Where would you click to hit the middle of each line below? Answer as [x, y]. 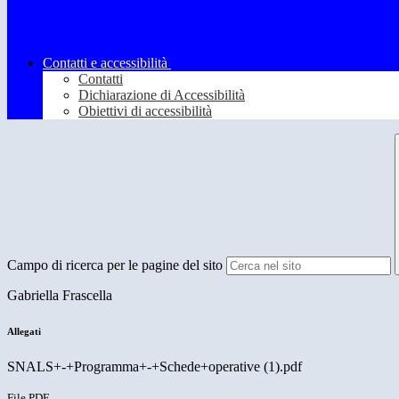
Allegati [24, 332]
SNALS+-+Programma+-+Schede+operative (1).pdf [155, 367]
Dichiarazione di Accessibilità [162, 95]
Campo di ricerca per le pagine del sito [115, 265]
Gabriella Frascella [60, 296]
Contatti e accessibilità [105, 63]
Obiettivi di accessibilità [145, 111]
